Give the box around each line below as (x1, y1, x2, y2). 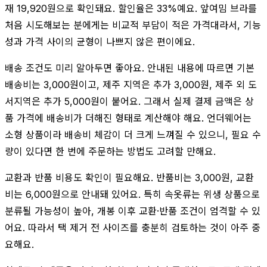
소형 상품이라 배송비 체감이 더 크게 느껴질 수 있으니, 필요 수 (5, 128, 261, 141)
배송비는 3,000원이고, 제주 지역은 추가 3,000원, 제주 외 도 (5, 78, 257, 91)
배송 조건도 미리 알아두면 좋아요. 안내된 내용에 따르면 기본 (5, 61, 254, 74)
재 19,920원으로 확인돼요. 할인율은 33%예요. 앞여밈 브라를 (5, 2, 257, 14)
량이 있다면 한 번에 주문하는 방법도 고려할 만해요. (5, 145, 216, 157)
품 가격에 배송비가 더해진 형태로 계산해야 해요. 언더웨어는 (5, 111, 252, 124)
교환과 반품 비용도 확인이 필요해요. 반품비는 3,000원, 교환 (5, 171, 254, 184)
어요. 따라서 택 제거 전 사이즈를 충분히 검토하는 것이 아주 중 (5, 221, 260, 234)
